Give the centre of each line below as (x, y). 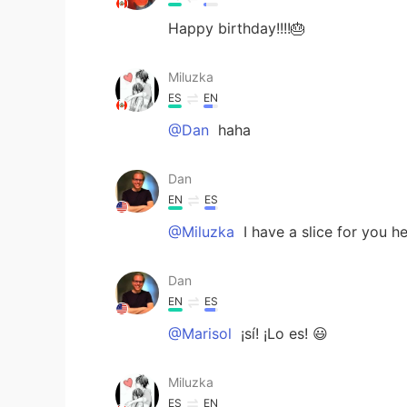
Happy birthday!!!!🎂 (237, 28)
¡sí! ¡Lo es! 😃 (282, 333)
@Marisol (200, 333)
